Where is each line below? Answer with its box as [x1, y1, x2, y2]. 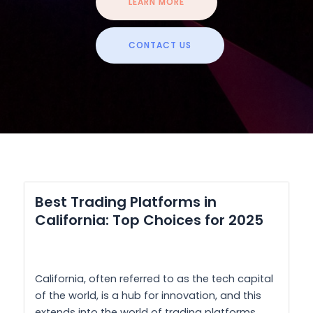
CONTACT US [129, 38, 191, 51]
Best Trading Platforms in [35, 191, 217, 212]
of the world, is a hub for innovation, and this [35, 289, 261, 303]
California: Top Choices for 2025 [35, 210, 263, 230]
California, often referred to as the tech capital [35, 272, 273, 286]
